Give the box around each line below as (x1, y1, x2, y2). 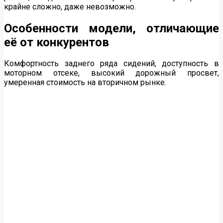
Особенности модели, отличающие (4, 21, 219, 35)
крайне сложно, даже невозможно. (4, 1, 136, 11)
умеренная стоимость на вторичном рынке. (4, 78, 166, 88)
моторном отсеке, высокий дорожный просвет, (4, 68, 219, 78)
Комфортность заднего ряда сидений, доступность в (4, 59, 219, 69)
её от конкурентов (4, 35, 109, 49)
